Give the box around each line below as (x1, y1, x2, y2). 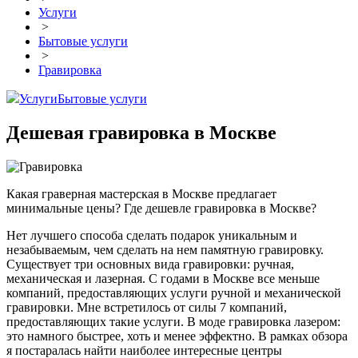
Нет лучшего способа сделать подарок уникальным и (6, 229, 297, 243)
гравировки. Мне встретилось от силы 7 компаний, (6, 300, 287, 315)
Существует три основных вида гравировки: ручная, (6, 257, 294, 272)
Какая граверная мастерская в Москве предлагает (6, 187, 276, 201)
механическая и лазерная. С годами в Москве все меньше (6, 272, 320, 286)
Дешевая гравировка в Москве (6, 122, 276, 144)
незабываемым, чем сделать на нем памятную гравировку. (6, 243, 324, 257)
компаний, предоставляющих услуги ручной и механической (6, 286, 341, 300)
